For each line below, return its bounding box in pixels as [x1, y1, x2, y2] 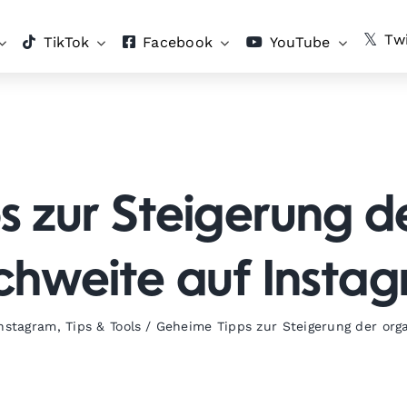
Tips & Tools [65, 319, 142, 333]
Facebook [143, 34, 213, 51]
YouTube [269, 34, 331, 51]
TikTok [43, 34, 90, 51]
